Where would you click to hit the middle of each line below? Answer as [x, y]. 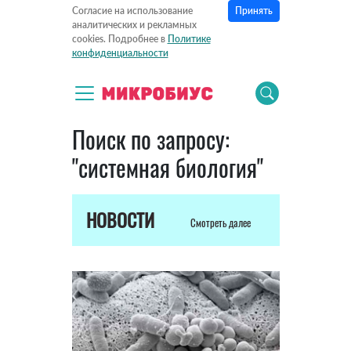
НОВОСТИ [120, 220]
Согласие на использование [132, 11]
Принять [253, 11]
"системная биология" [167, 168]
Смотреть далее [221, 223]
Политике [189, 39]
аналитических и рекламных [134, 25]
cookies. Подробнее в [119, 39]
